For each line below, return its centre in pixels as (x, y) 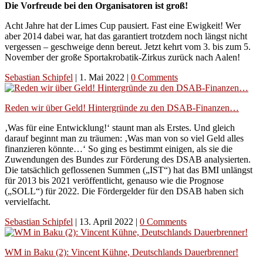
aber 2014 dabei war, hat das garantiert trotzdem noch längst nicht (126, 36)
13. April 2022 (107, 222)
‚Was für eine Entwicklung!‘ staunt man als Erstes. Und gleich (120, 128)
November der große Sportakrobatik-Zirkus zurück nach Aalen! (122, 58)
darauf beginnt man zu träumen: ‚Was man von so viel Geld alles (124, 139)
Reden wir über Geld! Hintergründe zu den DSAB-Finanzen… (122, 108)
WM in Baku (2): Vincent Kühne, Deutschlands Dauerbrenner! (122, 252)
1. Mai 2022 (103, 77)
